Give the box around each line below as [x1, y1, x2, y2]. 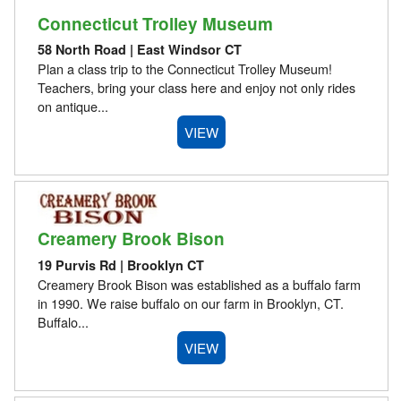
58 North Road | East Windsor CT [37, 40, 242, 59]
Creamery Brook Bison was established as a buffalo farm [37, 274, 361, 294]
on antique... [37, 97, 108, 116]
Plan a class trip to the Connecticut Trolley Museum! [37, 59, 332, 79]
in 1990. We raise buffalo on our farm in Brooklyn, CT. [37, 293, 344, 312]
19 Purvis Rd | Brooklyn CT [37, 255, 204, 274]
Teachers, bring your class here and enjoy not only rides [37, 78, 355, 98]
